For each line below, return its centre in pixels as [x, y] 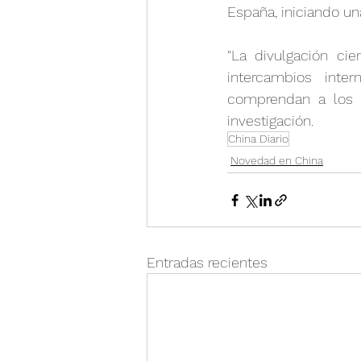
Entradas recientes [207, 263]
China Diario [258, 139]
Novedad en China [277, 161]
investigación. [270, 121]
